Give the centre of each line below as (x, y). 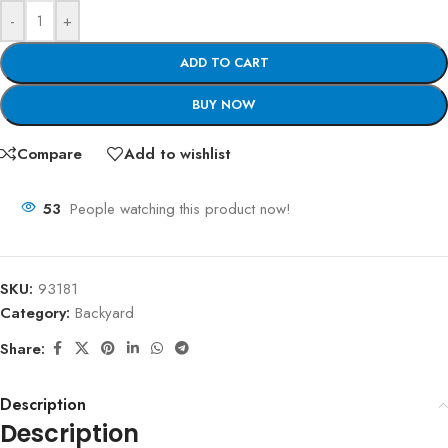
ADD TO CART (224, 63)
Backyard (104, 313)
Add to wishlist (177, 153)
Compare (49, 153)
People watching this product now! (180, 209)
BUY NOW (224, 105)
